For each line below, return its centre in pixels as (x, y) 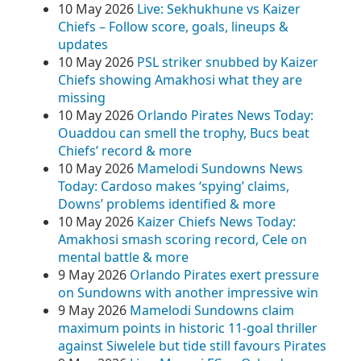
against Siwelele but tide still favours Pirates (192, 346)
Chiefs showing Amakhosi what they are (180, 80)
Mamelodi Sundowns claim (212, 310)
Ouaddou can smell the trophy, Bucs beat (184, 133)
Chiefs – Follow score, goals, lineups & (173, 27)
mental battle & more (123, 257)
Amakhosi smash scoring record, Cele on (183, 239)
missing (82, 98)
